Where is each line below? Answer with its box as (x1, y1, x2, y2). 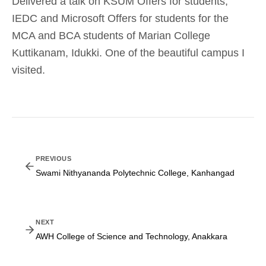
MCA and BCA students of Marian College (12, 30, 210, 42)
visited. (12, 64, 45, 76)
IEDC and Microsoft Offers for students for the (12, 12, 229, 24)
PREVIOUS (36, 155, 72, 162)
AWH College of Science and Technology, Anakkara (36, 232, 227, 241)
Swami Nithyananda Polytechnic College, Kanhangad (36, 168, 235, 178)
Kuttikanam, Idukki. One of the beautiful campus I (12, 47, 245, 59)
